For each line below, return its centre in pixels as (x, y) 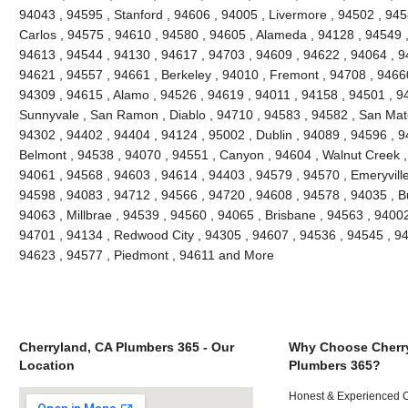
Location (46, 365)
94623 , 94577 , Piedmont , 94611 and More (146, 255)
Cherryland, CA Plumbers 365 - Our (126, 347)
